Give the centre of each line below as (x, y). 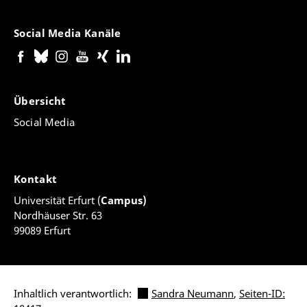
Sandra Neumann (193, 294)
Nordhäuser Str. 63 (58, 216)
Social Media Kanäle (69, 33)
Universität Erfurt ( (57, 200)
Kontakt (37, 179)
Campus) (124, 200)
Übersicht (41, 101)
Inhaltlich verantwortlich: (74, 294)
